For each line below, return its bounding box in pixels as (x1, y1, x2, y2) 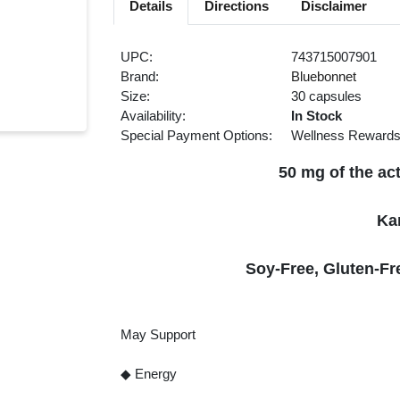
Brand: (121, 70, 160, 85)
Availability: (121, 109, 187, 124)
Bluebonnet (291, 70, 357, 85)
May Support (121, 328, 196, 343)
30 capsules (291, 89, 362, 104)
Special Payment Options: (121, 129, 273, 144)
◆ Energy (121, 367, 178, 382)
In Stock (291, 109, 343, 124)
